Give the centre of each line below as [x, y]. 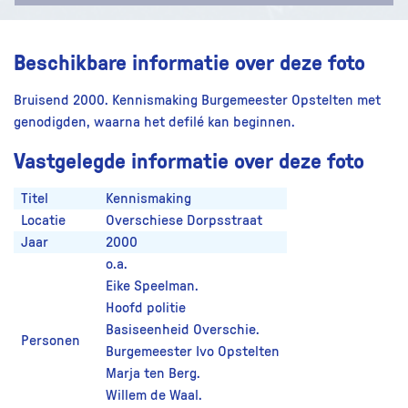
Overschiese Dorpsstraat [184, 220]
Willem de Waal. [154, 395]
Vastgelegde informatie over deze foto [189, 159]
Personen [51, 340]
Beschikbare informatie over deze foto [189, 61]
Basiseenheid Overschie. [183, 329]
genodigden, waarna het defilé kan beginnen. [154, 122]
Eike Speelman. [152, 286]
